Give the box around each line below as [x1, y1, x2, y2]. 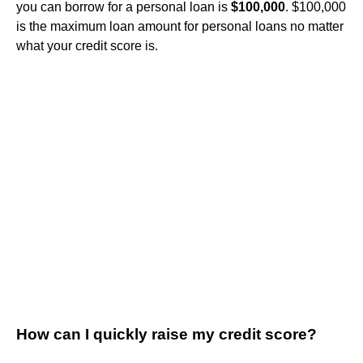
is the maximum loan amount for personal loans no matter [16, 19, 344, 34]
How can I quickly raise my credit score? [16, 326, 317, 344]
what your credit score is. [16, 39, 158, 53]
